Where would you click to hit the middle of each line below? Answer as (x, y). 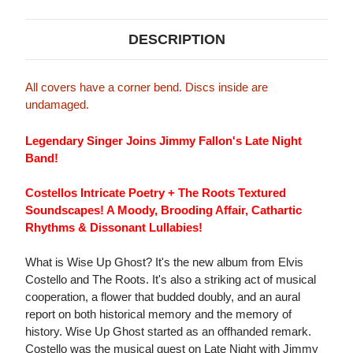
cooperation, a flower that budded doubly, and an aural (163, 297)
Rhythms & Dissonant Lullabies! (114, 228)
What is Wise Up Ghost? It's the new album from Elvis (164, 262)
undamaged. (57, 105)
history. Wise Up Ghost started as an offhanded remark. (168, 332)
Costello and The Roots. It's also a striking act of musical (171, 280)
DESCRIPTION (176, 40)
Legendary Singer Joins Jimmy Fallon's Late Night (163, 141)
